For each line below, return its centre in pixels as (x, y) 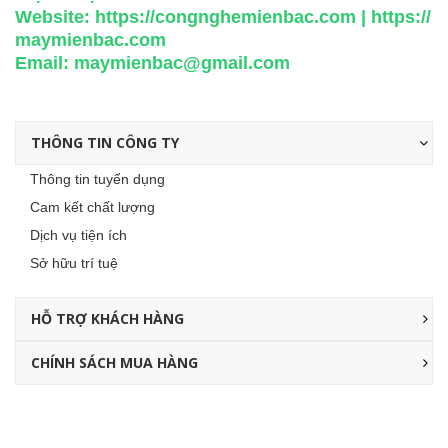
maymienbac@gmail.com (182, 63)
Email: (44, 63)
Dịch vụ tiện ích (78, 235)
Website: (55, 17)
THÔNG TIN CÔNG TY (105, 143)
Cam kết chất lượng (92, 207)
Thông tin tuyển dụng (97, 179)
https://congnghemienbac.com (225, 17)
